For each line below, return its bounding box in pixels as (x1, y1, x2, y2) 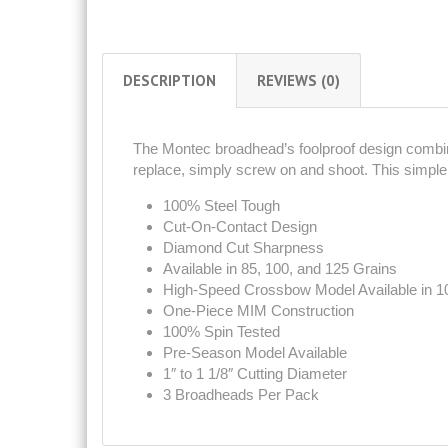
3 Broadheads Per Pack (163, 386, 319, 403)
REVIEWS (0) (257, 71, 340, 90)
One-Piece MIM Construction (163, 302, 354, 319)
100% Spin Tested (163, 323, 280, 340)
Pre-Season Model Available (163, 344, 347, 361)
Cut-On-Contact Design (163, 218, 317, 235)
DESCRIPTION (123, 71, 216, 90)
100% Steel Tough (163, 197, 280, 214)
